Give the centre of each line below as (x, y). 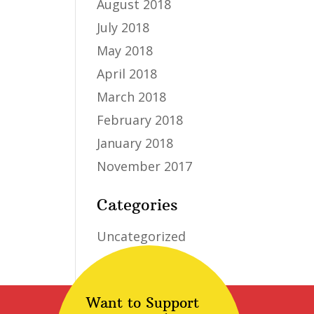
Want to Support (143, 303)
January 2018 (135, 143)
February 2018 (140, 120)
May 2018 (125, 50)
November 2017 (145, 166)
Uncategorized (142, 236)
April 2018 (127, 74)
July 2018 (123, 27)
